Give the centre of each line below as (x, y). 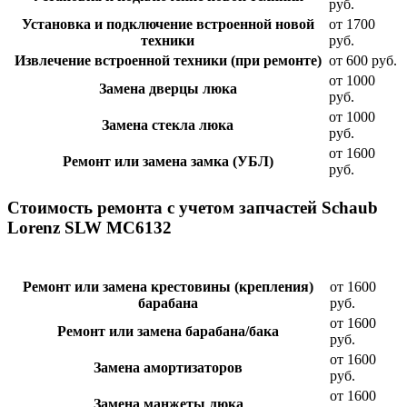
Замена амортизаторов (168, 368)
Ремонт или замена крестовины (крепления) (168, 287)
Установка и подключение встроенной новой (168, 24)
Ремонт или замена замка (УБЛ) (168, 161)
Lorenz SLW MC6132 (89, 227)
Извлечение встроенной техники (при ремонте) (168, 60)
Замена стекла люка (168, 124)
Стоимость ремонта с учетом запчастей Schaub (193, 207)
